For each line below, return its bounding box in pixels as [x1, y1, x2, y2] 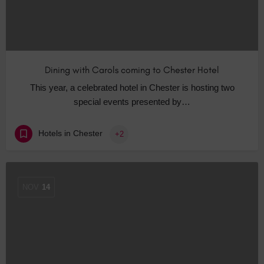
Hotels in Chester [38, 128, 103, 138]
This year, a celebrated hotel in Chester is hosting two [29, 82, 235, 93]
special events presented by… [74, 97, 190, 107]
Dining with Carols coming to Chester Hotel [45, 64, 219, 76]
